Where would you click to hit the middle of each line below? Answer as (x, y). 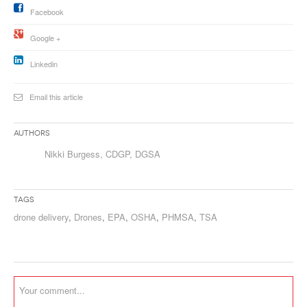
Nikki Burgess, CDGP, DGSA (102, 154)
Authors (32, 133)
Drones (88, 217)
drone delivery (41, 217)
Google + (45, 38)
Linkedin (44, 64)
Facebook (47, 12)
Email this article (56, 97)
